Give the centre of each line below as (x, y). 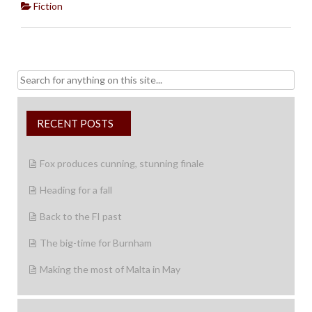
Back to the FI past (81, 217)
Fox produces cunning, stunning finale (122, 164)
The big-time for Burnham (96, 243)
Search (22, 77)
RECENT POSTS (75, 124)
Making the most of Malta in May (110, 270)
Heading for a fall (76, 190)
